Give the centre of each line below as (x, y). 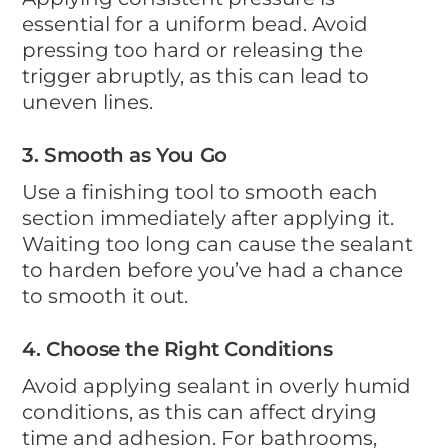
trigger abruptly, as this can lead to (196, 75)
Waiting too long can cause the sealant (218, 243)
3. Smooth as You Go (124, 154)
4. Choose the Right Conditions (177, 348)
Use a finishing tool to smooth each (200, 191)
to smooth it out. (105, 295)
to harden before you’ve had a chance (213, 269)
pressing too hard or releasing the (193, 49)
